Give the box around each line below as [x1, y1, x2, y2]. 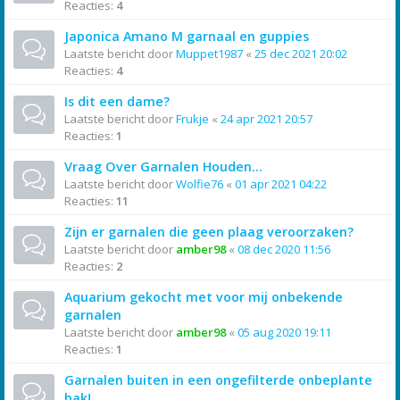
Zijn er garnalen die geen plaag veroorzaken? [64, 223, 354, 240]
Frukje [176, 111, 209, 127]
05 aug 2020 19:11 [237, 324, 331, 340]
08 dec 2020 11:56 [237, 241, 330, 257]
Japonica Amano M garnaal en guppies [64, 28, 309, 45]
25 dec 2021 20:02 [254, 46, 347, 62]
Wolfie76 [176, 176, 223, 192]
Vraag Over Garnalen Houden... [64, 158, 262, 175]
